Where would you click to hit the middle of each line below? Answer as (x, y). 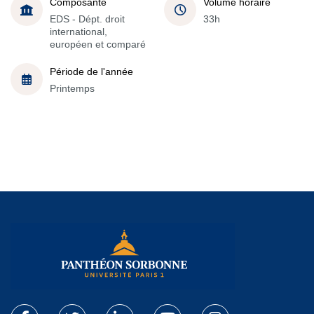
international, (78, 32)
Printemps (72, 88)
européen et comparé (98, 44)
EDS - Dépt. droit (87, 19)
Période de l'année (91, 71)
